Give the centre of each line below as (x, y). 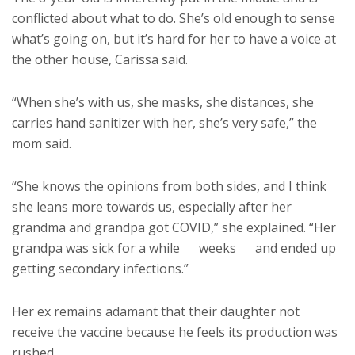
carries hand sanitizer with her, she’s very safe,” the (164, 122)
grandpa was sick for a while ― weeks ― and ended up (174, 248)
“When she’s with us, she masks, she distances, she (163, 102)
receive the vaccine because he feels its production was (175, 332)
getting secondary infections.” (100, 268)
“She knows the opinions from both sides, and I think (169, 186)
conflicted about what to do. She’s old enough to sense (174, 18)
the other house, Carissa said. (100, 59)
